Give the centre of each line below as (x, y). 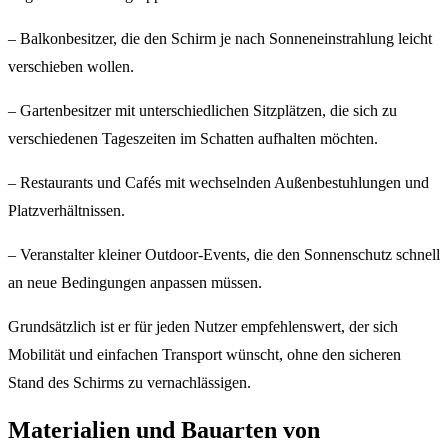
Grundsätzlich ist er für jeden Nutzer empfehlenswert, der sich (203, 327)
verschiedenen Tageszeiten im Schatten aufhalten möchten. (193, 139)
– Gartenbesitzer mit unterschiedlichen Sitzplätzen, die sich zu (202, 111)
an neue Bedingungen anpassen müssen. (135, 283)
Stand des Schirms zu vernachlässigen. (129, 383)
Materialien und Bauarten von (164, 430)
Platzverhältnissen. (66, 211)
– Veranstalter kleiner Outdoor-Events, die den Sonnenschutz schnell (224, 255)
